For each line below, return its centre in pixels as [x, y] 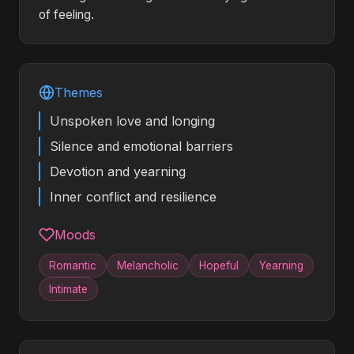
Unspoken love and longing [132, 121]
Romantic [73, 265]
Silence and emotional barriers [141, 146]
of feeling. [66, 15]
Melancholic [148, 265]
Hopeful [219, 265]
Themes [79, 92]
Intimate [68, 289]
